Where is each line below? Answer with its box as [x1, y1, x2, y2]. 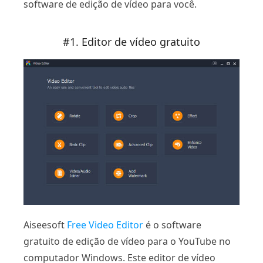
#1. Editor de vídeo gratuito [63, 35, 200, 49]
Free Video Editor [67, 218, 143, 231]
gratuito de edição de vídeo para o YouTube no [23, 234, 231, 248]
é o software [143, 218, 201, 231]
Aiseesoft [23, 218, 67, 231]
